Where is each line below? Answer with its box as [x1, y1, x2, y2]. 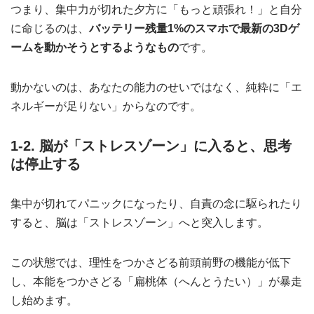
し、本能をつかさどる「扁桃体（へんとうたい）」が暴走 [11, 275, 302, 288]
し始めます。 [11, 294, 78, 307]
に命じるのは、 [11, 22, 89, 35]
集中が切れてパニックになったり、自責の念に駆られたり [11, 198, 302, 210]
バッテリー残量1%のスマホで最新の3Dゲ [89, 22, 299, 35]
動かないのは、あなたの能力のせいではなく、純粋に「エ [11, 81, 302, 94]
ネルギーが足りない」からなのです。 [11, 100, 201, 113]
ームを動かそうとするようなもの [11, 41, 179, 54]
